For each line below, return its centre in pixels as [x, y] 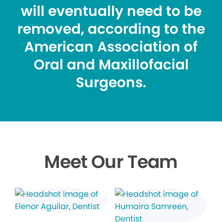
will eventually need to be [111, 11]
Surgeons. [111, 83]
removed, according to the [111, 29]
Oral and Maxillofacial [111, 65]
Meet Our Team [111, 162]
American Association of [111, 47]
